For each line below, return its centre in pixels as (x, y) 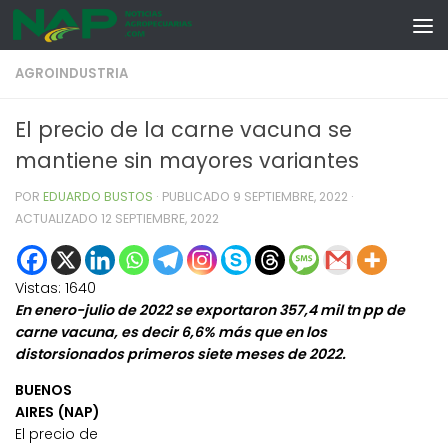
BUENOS (43, 390)
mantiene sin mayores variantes (187, 160)
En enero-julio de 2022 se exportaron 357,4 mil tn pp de (210, 310)
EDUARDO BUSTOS (98, 196)
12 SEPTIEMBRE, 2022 (160, 218)
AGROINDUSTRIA (71, 73)
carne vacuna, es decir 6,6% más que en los (171, 332)
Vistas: (38, 288)
